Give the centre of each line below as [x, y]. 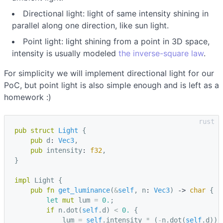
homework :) [28, 97]
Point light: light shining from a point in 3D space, [116, 41]
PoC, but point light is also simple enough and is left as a [111, 85]
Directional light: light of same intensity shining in [116, 13]
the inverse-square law [161, 53]
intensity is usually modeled [65, 53]
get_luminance [84, 190]
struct [42, 130]
